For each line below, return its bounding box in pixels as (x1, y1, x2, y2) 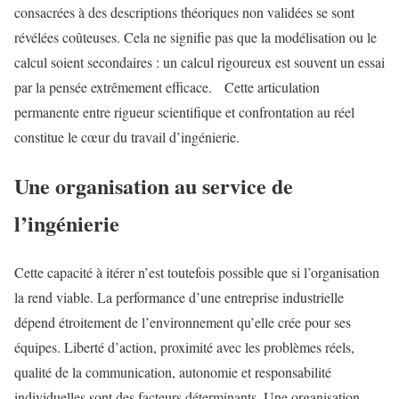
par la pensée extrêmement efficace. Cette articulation (14, 77, 320, 97)
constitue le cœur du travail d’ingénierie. (14, 127, 240, 147)
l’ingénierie (14, 208, 119, 240)
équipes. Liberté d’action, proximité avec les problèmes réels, (14, 337, 354, 356)
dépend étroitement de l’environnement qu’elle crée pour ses (14, 312, 351, 331)
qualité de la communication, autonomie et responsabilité (14, 362, 331, 381)
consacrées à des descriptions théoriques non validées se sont (14, 3, 354, 22)
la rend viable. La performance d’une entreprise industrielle (14, 287, 344, 306)
